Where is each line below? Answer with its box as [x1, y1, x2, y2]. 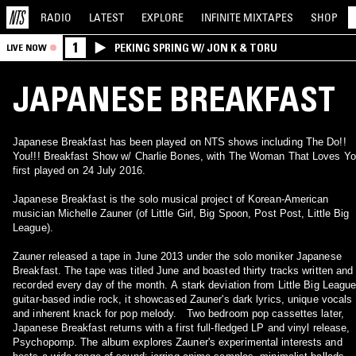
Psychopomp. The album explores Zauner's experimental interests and [13, 336, 342, 348]
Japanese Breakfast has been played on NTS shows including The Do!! [13, 136, 346, 148]
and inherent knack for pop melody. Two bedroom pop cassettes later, [13, 308, 344, 319]
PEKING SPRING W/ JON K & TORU [114, 41, 277, 55]
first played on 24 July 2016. [13, 164, 145, 176]
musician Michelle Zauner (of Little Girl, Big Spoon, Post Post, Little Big [13, 207, 350, 219]
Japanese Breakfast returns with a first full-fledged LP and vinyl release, [13, 322, 350, 334]
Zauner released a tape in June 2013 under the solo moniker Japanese [13, 250, 342, 262]
